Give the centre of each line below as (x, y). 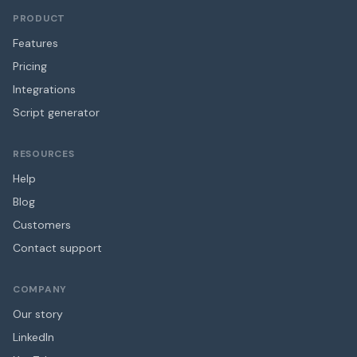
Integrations (44, 90)
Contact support (57, 248)
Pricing (30, 67)
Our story (38, 314)
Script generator (56, 113)
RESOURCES (44, 154)
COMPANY (40, 290)
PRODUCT (39, 19)
